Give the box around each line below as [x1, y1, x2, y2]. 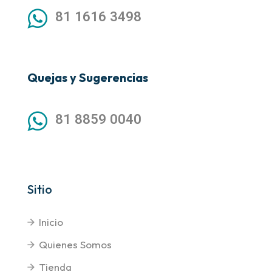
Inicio [39, 216, 63, 229]
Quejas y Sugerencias [27, 70, 148, 86]
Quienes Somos [39, 238, 112, 251]
